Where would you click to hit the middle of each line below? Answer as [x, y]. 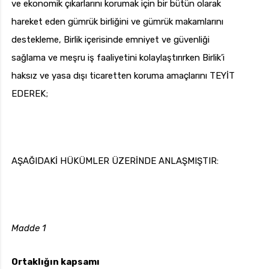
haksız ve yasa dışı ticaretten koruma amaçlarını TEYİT [123, 76]
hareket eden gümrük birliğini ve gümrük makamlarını [117, 22]
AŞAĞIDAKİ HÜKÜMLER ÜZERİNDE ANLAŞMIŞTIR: [115, 161]
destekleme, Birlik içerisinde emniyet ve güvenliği [110, 40]
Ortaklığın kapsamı [56, 262]
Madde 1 [29, 228]
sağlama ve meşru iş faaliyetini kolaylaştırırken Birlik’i [118, 58]
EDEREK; [30, 94]
